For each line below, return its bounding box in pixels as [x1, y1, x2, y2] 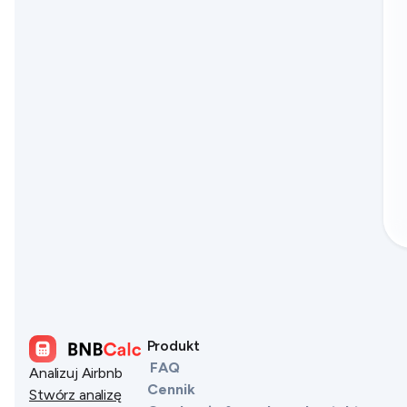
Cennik [146, 381, 195, 398]
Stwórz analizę [29, 385, 122, 403]
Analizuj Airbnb [29, 363, 123, 382]
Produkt [146, 337, 200, 354]
